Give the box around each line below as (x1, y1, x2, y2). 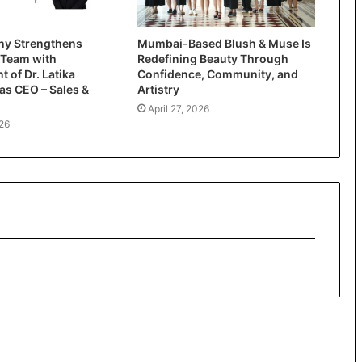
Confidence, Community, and (137, 66, 298, 81)
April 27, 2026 (147, 102, 209, 115)
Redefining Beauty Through (137, 51, 288, 65)
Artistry (137, 82, 179, 96)
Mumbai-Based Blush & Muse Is (137, 36, 311, 50)
